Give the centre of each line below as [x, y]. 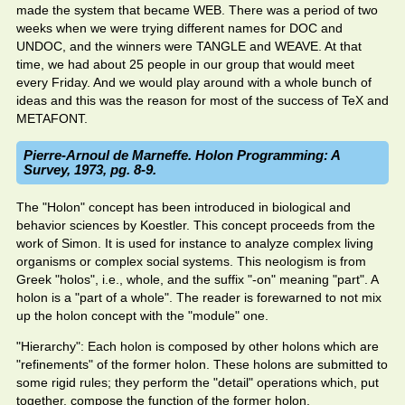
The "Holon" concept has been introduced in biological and [184, 207]
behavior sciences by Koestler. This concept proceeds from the [196, 225]
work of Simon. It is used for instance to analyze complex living [195, 243]
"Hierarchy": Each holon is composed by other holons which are [198, 346]
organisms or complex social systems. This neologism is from [191, 261]
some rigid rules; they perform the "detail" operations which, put [198, 382]
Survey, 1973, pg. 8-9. [90, 170]
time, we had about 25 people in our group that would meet [185, 64]
